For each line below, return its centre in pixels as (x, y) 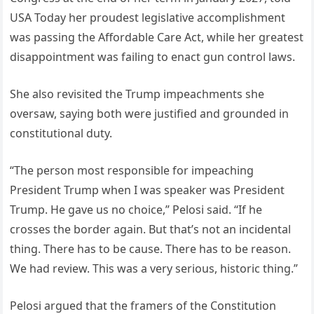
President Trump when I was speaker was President (148, 190)
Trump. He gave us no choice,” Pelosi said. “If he (136, 210)
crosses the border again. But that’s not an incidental (151, 229)
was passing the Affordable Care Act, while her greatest (157, 37)
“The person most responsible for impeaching (132, 170)
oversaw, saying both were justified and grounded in (150, 114)
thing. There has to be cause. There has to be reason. (151, 249)
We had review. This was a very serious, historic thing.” (154, 268)
